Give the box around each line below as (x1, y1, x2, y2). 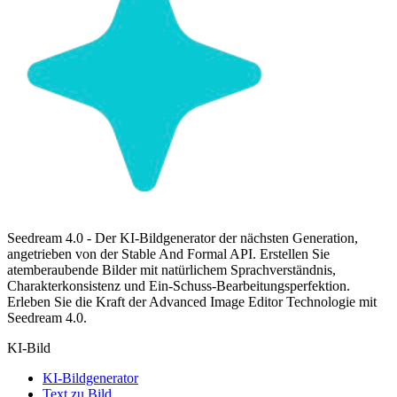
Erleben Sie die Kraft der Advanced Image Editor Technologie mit (7, 293, 377, 309)
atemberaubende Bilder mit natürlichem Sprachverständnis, (7, 261, 336, 277)
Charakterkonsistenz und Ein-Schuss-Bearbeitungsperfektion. (7, 277, 350, 293)
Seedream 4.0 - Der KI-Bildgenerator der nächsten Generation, (7, 230, 358, 245)
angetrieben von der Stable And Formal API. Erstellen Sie (7, 245, 330, 261)
